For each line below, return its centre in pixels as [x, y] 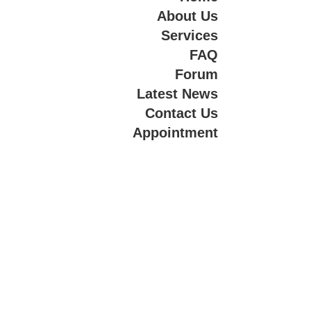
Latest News [177, 93]
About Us [187, 16]
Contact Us [181, 113]
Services [189, 35]
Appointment [175, 132]
